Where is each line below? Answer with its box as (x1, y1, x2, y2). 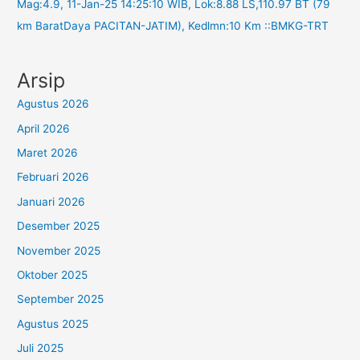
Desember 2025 (17, 219, 100, 233)
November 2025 (17, 243, 101, 257)
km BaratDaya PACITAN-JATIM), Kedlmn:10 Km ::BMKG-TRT (17, 18, 329, 32)
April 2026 (17, 121, 71, 135)
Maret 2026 (17, 145, 79, 159)
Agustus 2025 (17, 317, 89, 330)
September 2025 (17, 292, 104, 306)
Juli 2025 (17, 342, 64, 355)
